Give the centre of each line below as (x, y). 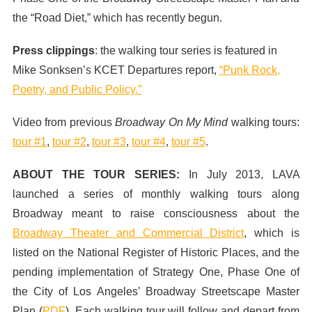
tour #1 (29, 142)
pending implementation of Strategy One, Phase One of (156, 272)
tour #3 (109, 142)
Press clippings (53, 51)
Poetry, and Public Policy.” (77, 90)
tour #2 (69, 142)
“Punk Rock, (249, 70)
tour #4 (148, 142)
